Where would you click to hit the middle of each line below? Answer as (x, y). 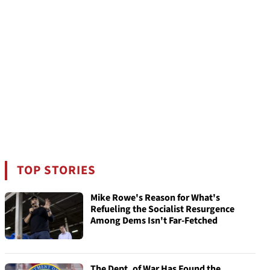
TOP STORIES (57, 170)
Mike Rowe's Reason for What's (155, 198)
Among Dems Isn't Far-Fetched (154, 221)
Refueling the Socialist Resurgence (162, 209)
